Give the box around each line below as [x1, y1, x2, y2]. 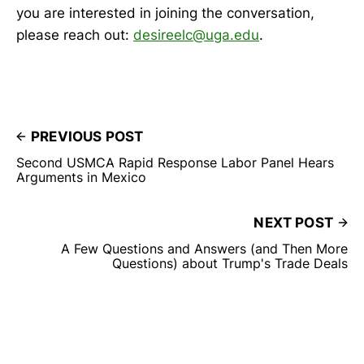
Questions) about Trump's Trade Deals [112, 255, 348, 272]
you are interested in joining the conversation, [16, 5, 314, 22]
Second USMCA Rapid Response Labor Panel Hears [16, 154, 334, 171]
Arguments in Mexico [16, 169, 146, 186]
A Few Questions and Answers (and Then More [61, 240, 348, 258]
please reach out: [16, 27, 133, 44]
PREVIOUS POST [31, 128, 144, 145]
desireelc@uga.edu [133, 27, 259, 44]
